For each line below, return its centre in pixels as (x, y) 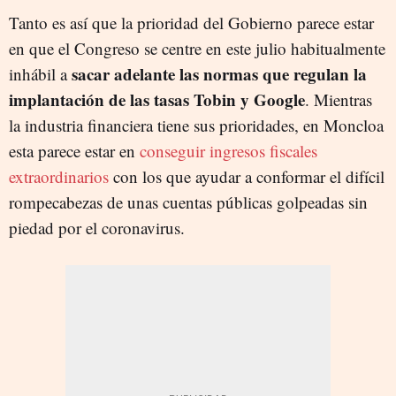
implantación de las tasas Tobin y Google (157, 99)
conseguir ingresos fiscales (228, 150)
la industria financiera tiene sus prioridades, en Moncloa (196, 125)
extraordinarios (59, 176)
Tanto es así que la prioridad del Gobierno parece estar (191, 22)
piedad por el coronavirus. (97, 227)
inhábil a (40, 73)
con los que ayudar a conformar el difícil (247, 176)
